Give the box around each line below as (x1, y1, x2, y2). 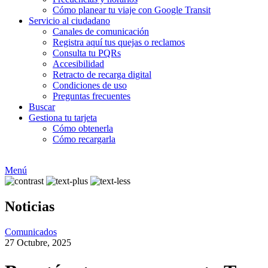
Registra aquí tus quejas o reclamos (53, 37, 185, 47)
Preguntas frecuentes (53, 91, 130, 101)
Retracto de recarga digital (53, 69, 151, 80)
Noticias (5, 198, 54, 214)
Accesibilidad (53, 59, 104, 69)
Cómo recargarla (53, 134, 115, 144)
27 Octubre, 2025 (5, 237, 71, 248)
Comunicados (5, 226, 57, 237)
